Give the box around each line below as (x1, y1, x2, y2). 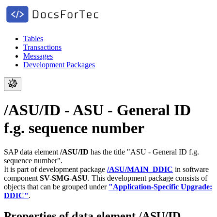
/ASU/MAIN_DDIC (107, 165, 173, 173)
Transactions (23, 43, 62, 51)
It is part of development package (4, 165, 107, 173)
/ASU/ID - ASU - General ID (4, 101, 191, 119)
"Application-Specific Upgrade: (108, 182, 212, 191)
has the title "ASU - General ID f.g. (89, 147, 199, 156)
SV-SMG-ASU (40, 173, 88, 182)
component (4, 173, 40, 182)
